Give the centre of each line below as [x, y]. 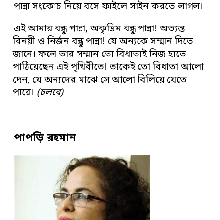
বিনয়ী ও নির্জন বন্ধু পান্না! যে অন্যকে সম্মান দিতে [103, 42]
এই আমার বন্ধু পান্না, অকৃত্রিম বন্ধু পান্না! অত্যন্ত [100, 29]
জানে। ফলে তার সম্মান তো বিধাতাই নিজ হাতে [100, 55]
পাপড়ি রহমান [45, 138]
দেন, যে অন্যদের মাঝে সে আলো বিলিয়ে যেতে [100, 80]
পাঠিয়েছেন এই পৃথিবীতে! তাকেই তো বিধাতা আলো [109, 67]
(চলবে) [50, 93]
